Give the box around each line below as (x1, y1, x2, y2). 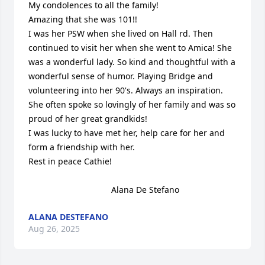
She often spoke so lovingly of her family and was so (28, 99, 235, 110)
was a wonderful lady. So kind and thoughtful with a (28, 56, 235, 67)
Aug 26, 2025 (28, 223, 80, 234)
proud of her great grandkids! (28, 113, 147, 124)
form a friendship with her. (28, 141, 135, 153)
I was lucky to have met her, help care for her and (28, 127, 225, 138)
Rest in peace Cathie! (28, 156, 112, 167)
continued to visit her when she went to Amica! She (28, 42, 232, 53)
